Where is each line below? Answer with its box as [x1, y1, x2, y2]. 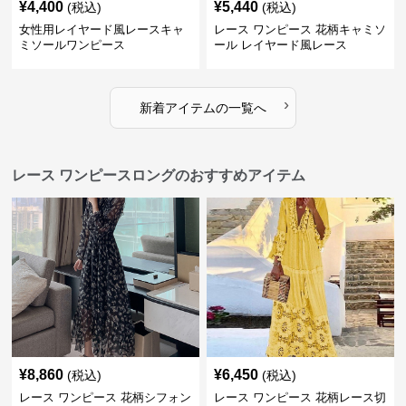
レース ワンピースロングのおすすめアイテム [12, 168, 306, 183]
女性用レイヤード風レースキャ [19, 23, 185, 36]
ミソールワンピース [19, 38, 126, 52]
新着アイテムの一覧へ [139, 101, 266, 115]
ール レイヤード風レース [213, 38, 347, 52]
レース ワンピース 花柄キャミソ [213, 23, 386, 36]
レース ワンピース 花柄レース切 [213, 391, 386, 404]
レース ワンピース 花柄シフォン [19, 391, 192, 404]
